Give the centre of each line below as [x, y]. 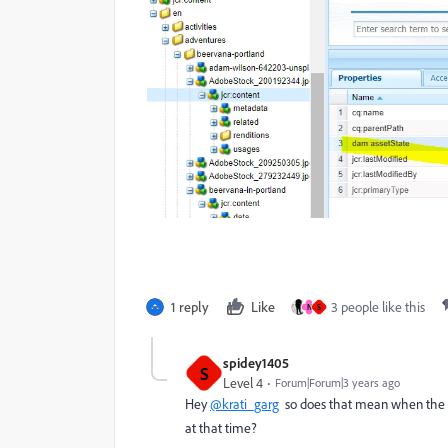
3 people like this [378, 307]
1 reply [190, 307]
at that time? [221, 428]
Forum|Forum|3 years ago [337, 383]
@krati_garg [244, 404]
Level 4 [243, 383]
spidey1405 [256, 363]
